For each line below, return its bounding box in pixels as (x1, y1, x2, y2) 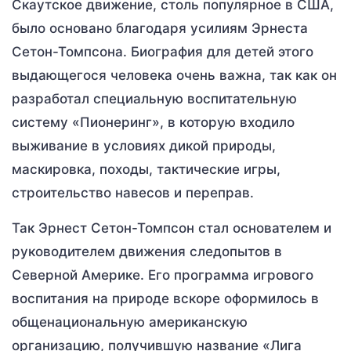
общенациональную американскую (12, 314, 248, 331)
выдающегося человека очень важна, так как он (12, 67, 337, 84)
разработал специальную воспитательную (12, 91, 297, 107)
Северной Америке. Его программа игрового (12, 267, 313, 284)
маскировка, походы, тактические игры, (12, 161, 280, 178)
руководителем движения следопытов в (12, 244, 282, 260)
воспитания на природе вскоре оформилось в (12, 291, 319, 307)
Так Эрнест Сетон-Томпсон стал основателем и (12, 220, 331, 237)
